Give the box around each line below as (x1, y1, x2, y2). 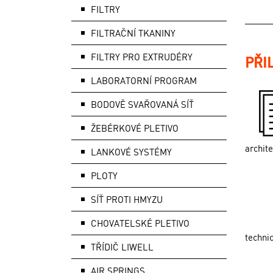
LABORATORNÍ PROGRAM (91, 74, 197, 87)
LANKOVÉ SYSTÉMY (91, 146, 172, 158)
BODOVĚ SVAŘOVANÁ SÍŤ (91, 98, 194, 110)
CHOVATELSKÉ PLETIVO (91, 217, 190, 229)
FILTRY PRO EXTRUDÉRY (91, 51, 193, 63)
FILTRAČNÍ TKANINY (91, 27, 175, 39)
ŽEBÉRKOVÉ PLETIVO (91, 122, 179, 134)
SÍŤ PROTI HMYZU (91, 193, 163, 205)
